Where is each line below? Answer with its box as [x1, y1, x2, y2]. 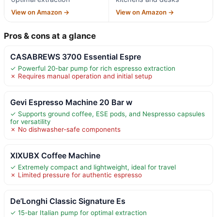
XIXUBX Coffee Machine [10, 150, 100, 160]
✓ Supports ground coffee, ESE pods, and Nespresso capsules [10, 109, 205, 118]
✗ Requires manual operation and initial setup [10, 72, 152, 80]
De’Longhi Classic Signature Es [10, 196, 125, 206]
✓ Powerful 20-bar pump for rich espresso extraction [10, 64, 175, 72]
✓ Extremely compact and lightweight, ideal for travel [10, 163, 176, 171]
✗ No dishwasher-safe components [10, 125, 121, 133]
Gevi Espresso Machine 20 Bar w [10, 97, 132, 107]
